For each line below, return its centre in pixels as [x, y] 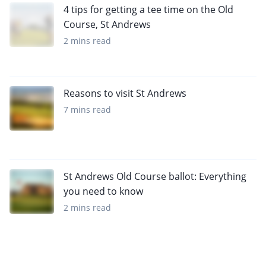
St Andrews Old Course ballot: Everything [155, 177]
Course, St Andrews [107, 25]
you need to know [103, 191]
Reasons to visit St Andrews [125, 94]
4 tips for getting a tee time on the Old [148, 10]
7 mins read [87, 110]
